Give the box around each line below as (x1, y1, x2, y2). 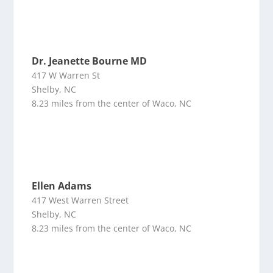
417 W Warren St (32, 69, 101, 82)
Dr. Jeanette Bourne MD (32, 54, 147, 68)
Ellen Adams (32, 179, 92, 193)
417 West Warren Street (32, 194, 129, 207)
